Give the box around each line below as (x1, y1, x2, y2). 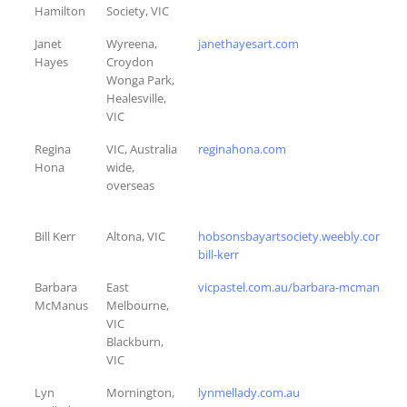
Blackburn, (106, 333, 164, 350)
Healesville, (106, 89, 166, 106)
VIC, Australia (106, 140, 177, 157)
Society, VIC (106, 2, 169, 19)
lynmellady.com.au (198, 383, 300, 401)
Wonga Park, (106, 71, 174, 88)
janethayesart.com (198, 35, 299, 52)
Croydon (106, 53, 154, 70)
